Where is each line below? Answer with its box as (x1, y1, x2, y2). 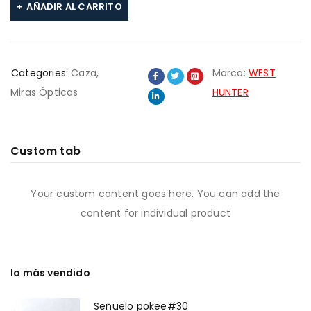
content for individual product (81, 206, 230, 220)
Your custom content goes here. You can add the (31, 187, 280, 201)
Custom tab (10, 143, 81, 159)
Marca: (212, 66, 249, 80)
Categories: (11, 66, 69, 80)
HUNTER (212, 85, 249, 99)
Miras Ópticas (10, 85, 78, 99)
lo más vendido (10, 266, 90, 280)
